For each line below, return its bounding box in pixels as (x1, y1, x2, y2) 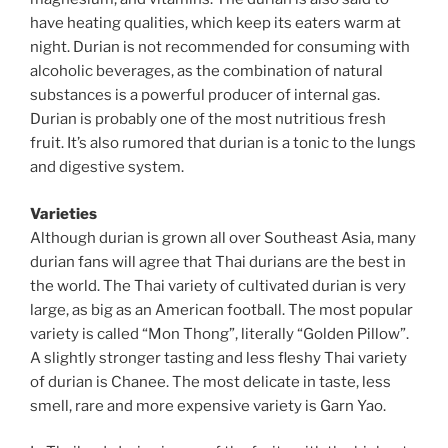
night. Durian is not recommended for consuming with (30, 38, 410, 57)
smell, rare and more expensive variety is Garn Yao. (30, 396, 386, 415)
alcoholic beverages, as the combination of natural (30, 62, 383, 81)
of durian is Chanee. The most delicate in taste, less (30, 372, 391, 391)
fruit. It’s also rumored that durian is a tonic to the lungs (30, 134, 416, 153)
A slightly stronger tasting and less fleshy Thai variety (30, 348, 407, 367)
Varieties (30, 204, 97, 223)
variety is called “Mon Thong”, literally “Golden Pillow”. (30, 324, 409, 343)
